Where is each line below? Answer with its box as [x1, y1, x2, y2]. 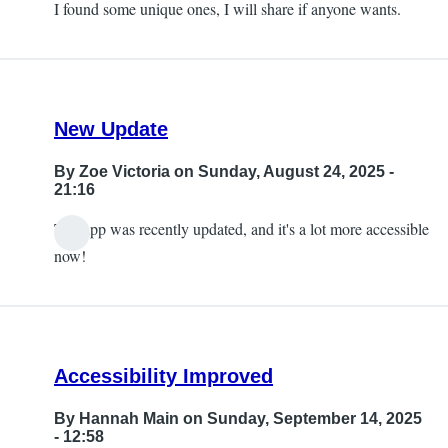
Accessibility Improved [54, 365, 273, 388]
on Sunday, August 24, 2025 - [170, 163, 394, 181]
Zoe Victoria [79, 163, 170, 181]
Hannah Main [79, 410, 179, 428]
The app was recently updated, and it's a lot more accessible [54, 218, 429, 240]
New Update [54, 118, 168, 141]
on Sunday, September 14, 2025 [179, 410, 422, 428]
